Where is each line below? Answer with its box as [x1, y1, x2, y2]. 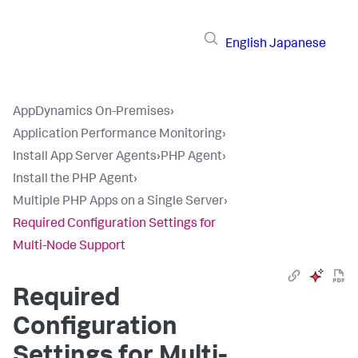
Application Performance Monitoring [13, 129, 222, 141]
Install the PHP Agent [13, 173, 133, 186]
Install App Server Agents [13, 151, 157, 164]
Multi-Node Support [13, 241, 125, 253]
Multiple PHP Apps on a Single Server [13, 196, 224, 209]
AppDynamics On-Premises [13, 106, 170, 119]
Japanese [269, 38, 326, 51]
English [225, 38, 267, 51]
